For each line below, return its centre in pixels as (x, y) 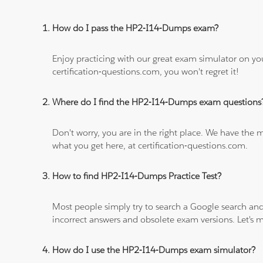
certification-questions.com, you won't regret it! (146, 72)
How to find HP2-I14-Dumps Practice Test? (137, 176)
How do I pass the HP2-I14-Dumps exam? (136, 28)
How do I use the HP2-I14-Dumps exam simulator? (154, 250)
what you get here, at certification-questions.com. (150, 146)
